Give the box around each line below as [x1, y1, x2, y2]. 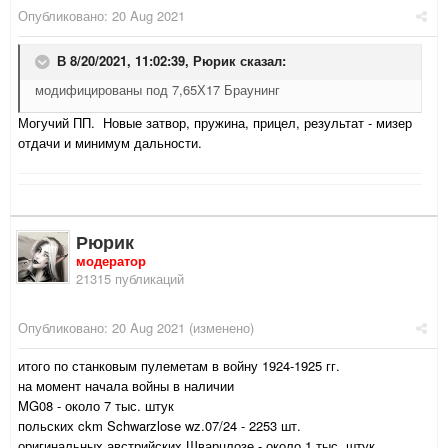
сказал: [236, 51, 286, 71]
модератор [76, 251, 146, 271]
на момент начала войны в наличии [18, 376, 234, 396]
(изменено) [185, 318, 254, 338]
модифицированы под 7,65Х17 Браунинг [35, 80, 280, 100]
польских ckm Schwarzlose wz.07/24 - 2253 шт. [18, 416, 301, 436]
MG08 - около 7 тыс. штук [18, 396, 174, 416]
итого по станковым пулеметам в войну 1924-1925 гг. [18, 356, 340, 376]
